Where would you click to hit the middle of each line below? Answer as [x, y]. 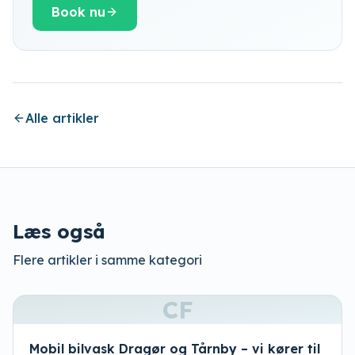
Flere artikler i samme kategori [107, 260]
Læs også [59, 231]
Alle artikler [62, 118]
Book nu [78, 12]
